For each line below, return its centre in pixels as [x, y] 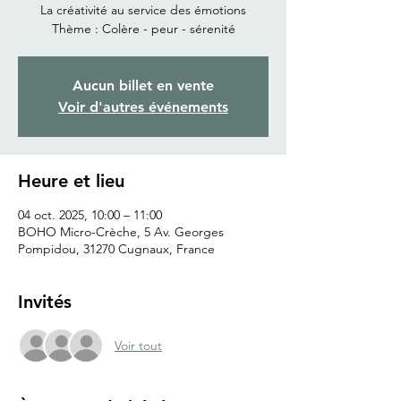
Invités [45, 302]
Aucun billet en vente [143, 86]
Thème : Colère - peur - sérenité [143, 29]
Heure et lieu [71, 181]
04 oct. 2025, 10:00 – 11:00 [90, 215]
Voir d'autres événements [143, 107]
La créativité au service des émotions [143, 10]
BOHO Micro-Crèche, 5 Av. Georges [121, 232]
